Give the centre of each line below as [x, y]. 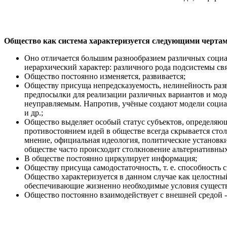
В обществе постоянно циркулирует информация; [111, 158]
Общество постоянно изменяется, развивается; [105, 76]
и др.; [34, 112]
